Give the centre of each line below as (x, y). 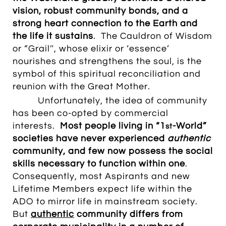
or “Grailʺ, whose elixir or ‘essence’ (91, 49)
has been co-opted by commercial (91, 113)
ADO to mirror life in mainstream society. (106, 202)
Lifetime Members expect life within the (102, 189)
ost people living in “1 (117, 126)
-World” (190, 126)
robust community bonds (99, 11)
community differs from (129, 214)
